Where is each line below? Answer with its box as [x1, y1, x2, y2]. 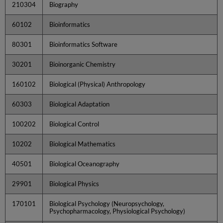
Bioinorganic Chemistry [49, 60, 116, 68]
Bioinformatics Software [49, 40, 118, 48]
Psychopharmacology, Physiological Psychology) [49, 207, 186, 215]
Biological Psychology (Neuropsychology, [49, 199, 165, 208]
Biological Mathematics [49, 139, 116, 148]
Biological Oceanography [49, 159, 120, 168]
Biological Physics [49, 179, 100, 188]
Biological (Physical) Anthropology [49, 80, 146, 88]
